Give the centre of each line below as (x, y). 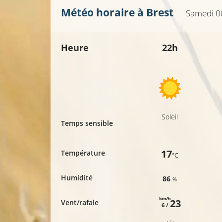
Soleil (170, 117)
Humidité (77, 178)
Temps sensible (87, 123)
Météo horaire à (104, 13)
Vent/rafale (80, 203)
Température (83, 153)
